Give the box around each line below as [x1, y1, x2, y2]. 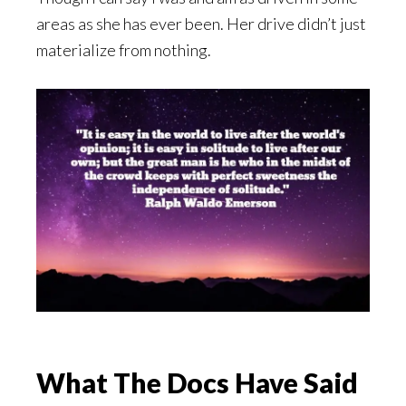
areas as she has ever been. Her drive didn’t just [36, 14, 366, 34]
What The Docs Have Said [36, 365, 358, 399]
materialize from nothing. [36, 40, 211, 61]
